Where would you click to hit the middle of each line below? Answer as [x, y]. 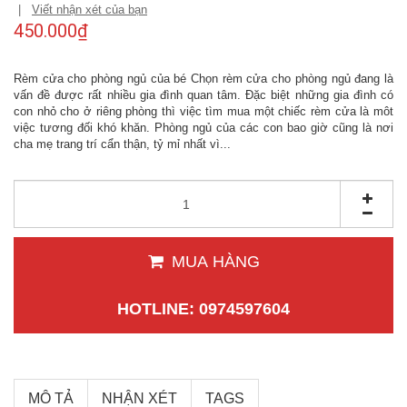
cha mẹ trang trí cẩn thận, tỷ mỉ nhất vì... [122, 144]
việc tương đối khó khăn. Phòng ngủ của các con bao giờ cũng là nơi [203, 128]
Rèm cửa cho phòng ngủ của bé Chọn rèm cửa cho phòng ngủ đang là [203, 79]
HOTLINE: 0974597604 [203, 309]
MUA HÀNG [215, 261]
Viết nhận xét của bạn [89, 10]
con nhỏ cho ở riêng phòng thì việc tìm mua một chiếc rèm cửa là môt [203, 112]
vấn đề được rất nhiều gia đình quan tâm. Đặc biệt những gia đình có [203, 95]
